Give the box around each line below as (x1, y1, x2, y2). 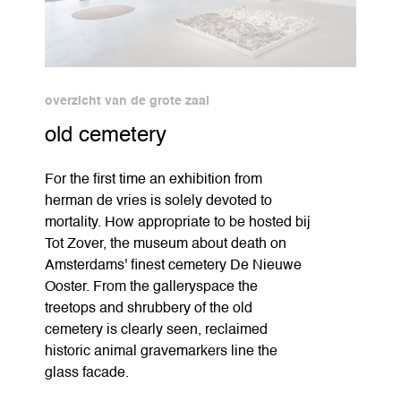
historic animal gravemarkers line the (45, 344, 277, 359)
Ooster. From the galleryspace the (45, 279, 258, 294)
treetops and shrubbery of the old (45, 301, 252, 316)
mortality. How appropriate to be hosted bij (45, 215, 311, 230)
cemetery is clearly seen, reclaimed (45, 322, 268, 337)
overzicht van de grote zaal (45, 94, 209, 107)
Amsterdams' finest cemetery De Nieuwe (45, 258, 302, 273)
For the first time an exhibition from (45, 172, 262, 187)
